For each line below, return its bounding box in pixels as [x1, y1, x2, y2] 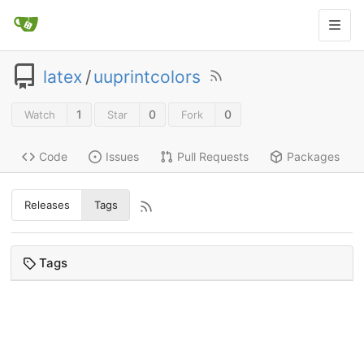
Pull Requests [177, 149, 249, 164]
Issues [106, 149, 139, 164]
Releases [24, 198, 70, 212]
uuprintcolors [93, 66, 201, 87]
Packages [287, 149, 340, 164]
